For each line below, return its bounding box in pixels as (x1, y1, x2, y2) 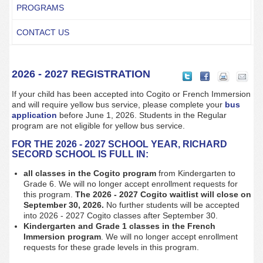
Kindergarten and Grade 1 (23, 221, 127, 231)
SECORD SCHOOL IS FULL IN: (11, 149, 149, 159)
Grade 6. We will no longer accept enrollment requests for (23, 179, 238, 188)
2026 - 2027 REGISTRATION (11, 68, 150, 80)
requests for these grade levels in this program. (23, 242, 199, 252)
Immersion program (23, 232, 101, 241)
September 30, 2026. (23, 200, 106, 210)
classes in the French (129, 221, 215, 231)
